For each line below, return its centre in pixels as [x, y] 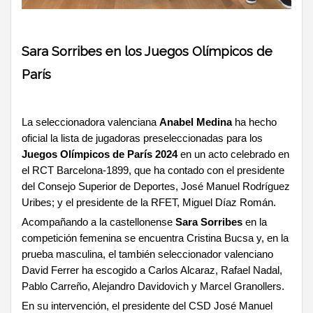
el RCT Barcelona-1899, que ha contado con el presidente [153, 170]
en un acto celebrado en [233, 154]
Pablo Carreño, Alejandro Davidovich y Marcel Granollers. [153, 286]
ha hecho [254, 122]
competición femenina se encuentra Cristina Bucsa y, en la [155, 238]
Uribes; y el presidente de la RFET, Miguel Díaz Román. [149, 202]
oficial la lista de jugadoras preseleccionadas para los [142, 138]
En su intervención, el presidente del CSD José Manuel [147, 306]
